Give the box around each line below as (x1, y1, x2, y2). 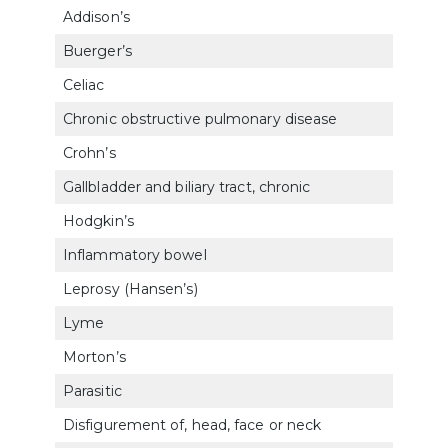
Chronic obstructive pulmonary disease (63, 109, 338, 128)
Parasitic (63, 381, 122, 400)
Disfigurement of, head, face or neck (63, 415, 322, 434)
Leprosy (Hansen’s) (63, 279, 198, 298)
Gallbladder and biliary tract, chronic (63, 177, 311, 196)
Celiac (63, 75, 105, 94)
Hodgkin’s (63, 211, 134, 230)
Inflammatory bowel (63, 245, 207, 264)
